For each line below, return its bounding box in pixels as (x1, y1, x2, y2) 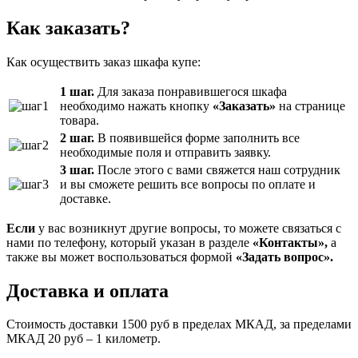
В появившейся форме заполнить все (94, 130, 300, 145)
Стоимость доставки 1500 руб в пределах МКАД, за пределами (6, 317, 352, 332)
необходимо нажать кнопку (60, 98, 213, 113)
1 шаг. (60, 84, 94, 98)
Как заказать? (6, 17, 130, 38)
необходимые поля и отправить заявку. (60, 145, 271, 159)
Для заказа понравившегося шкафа (94, 84, 287, 98)
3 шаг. (60, 162, 94, 177)
